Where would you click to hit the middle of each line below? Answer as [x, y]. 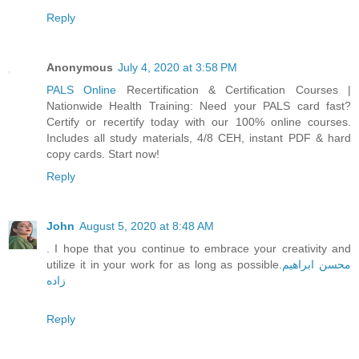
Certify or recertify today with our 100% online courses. [199, 122]
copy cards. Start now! [103, 154]
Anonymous [80, 68]
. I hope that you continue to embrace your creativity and [199, 249]
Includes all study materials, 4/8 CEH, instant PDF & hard [199, 138]
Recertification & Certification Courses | [234, 90]
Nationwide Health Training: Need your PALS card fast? [199, 106]
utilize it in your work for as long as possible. [165, 265]
